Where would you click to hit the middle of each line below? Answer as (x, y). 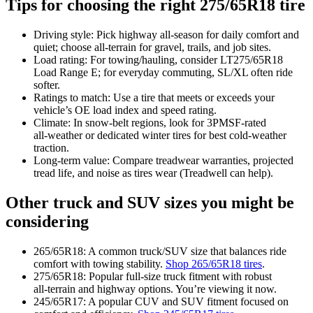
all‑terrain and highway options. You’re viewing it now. (155, 289)
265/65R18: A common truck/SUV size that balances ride (160, 252)
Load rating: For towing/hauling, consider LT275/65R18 (158, 60)
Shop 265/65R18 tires (214, 264)
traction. (51, 148)
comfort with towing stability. (100, 264)
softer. (47, 85)
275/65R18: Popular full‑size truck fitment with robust (153, 277)
